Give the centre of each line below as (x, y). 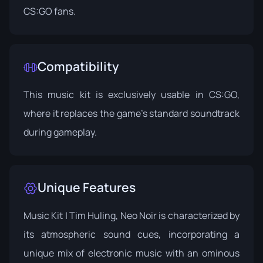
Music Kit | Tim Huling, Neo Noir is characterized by (131, 215)
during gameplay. (60, 132)
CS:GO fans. (50, 11)
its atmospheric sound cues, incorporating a (131, 234)
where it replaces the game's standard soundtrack (131, 113)
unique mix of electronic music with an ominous (131, 253)
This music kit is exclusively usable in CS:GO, (131, 94)
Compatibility (78, 66)
